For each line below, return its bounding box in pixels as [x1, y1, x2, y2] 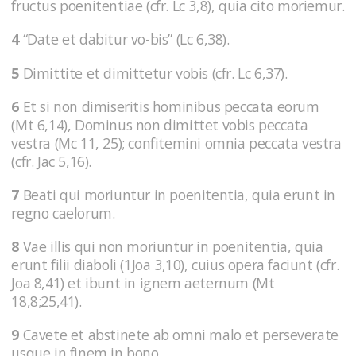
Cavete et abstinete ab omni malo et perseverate [19, 325, 339, 345]
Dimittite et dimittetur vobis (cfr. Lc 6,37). [19, 63, 288, 83]
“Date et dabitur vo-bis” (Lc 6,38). [19, 29, 230, 49]
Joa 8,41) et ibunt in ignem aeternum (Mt [11, 273, 275, 293]
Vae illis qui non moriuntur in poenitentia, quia [19, 237, 323, 257]
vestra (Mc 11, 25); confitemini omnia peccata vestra [11, 133, 342, 153]
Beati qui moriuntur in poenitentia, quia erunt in [19, 184, 336, 204]
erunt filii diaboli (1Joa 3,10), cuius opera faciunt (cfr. [11, 255, 339, 275]
